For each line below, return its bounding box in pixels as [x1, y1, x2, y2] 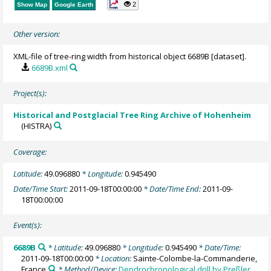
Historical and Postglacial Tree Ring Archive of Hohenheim [13, 109, 252, 121]
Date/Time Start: [13, 183, 70, 194]
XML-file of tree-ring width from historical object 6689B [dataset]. [13, 50, 247, 62]
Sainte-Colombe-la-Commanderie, [133, 252, 258, 264]
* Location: [93, 252, 134, 264]
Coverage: [13, 146, 47, 158]
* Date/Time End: [142, 183, 203, 194]
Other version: [13, 28, 60, 40]
